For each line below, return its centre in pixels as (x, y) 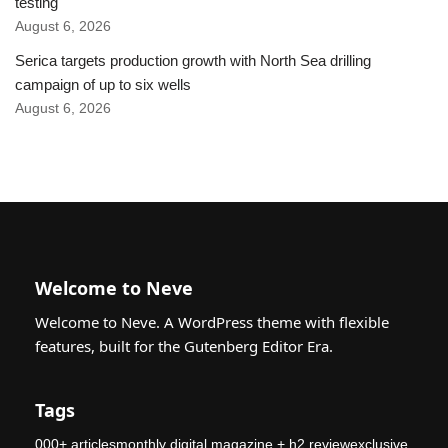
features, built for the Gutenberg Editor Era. (184, 345)
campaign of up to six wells (103, 85)
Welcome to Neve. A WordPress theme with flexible (212, 321)
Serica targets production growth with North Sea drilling (193, 61)
